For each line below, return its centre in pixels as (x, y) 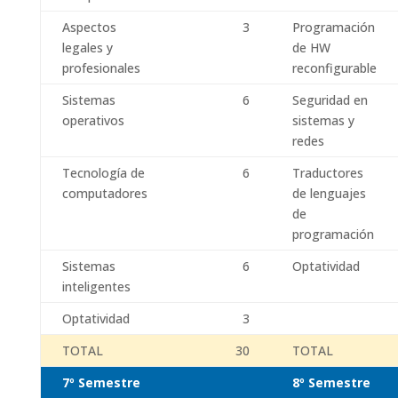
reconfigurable (334, 68)
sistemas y (323, 120)
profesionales (101, 68)
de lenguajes (329, 193)
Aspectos (89, 27)
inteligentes (96, 287)
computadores (104, 193)
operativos (93, 120)
